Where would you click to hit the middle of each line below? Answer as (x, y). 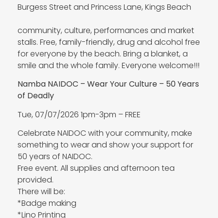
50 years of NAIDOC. (55, 157)
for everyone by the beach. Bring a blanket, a (102, 54)
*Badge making (47, 203)
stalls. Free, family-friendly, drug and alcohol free (109, 42)
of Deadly (36, 96)
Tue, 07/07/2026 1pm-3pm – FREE (79, 114)
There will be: (42, 192)
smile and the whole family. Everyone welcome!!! (108, 65)
